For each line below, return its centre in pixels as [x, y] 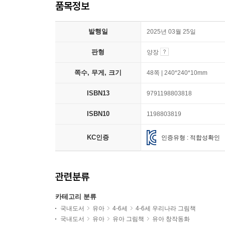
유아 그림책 [128, 219]
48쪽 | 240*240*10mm [177, 73]
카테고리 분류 [76, 197]
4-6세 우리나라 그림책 [166, 208]
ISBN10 [98, 114]
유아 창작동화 [171, 219]
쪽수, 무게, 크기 [98, 73]
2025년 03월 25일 [171, 32]
